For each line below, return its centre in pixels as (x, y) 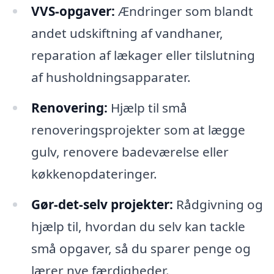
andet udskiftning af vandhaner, (127, 33)
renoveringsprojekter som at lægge (138, 130)
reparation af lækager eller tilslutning (143, 55)
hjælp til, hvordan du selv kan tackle (138, 227)
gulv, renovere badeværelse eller (130, 152)
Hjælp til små (147, 108)
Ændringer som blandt (184, 11)
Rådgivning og (218, 205)
